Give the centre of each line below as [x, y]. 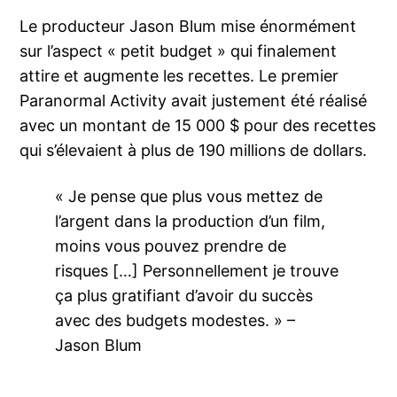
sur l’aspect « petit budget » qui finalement [179, 51]
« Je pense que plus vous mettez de [189, 197]
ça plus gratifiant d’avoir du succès [184, 296]
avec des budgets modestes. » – [175, 321]
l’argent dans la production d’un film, [191, 222]
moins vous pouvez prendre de [171, 246]
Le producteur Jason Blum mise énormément [188, 27]
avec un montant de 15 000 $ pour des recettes [198, 126]
